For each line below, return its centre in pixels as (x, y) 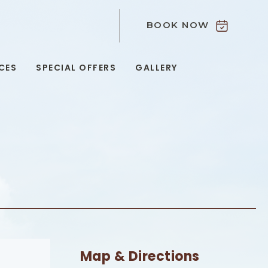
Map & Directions (140, 257)
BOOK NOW (178, 25)
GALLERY (156, 68)
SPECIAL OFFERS (76, 68)
